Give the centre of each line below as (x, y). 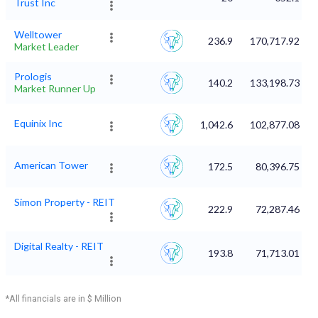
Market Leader (46, 47)
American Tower (51, 165)
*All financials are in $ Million (64, 299)
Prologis (33, 77)
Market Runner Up (55, 89)
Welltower (38, 35)
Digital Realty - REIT (59, 246)
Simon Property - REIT (65, 202)
